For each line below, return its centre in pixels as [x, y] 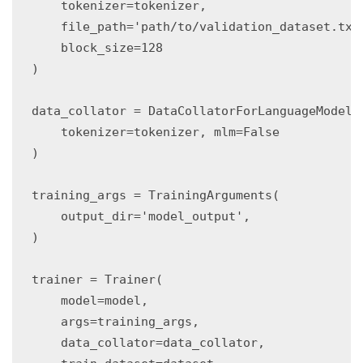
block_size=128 [97, 48]
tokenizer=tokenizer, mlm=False [156, 132]
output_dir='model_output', [141, 216]
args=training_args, [115, 322]
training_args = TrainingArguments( [156, 195]
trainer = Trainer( [97, 280]
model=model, [90, 301]
